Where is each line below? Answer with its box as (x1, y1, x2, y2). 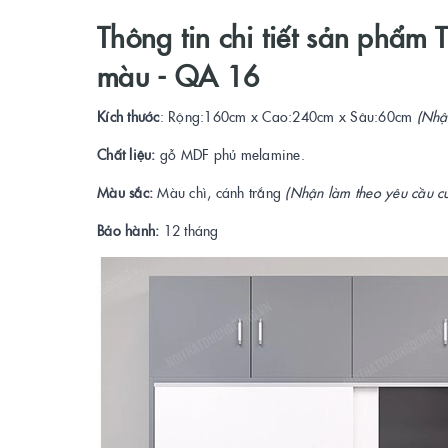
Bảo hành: (97, 220, 160, 241)
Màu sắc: (97, 182, 158, 203)
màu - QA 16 (97, 55, 260, 96)
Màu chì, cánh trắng (157, 182, 281, 203)
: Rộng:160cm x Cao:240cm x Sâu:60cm (159, 106, 417, 127)
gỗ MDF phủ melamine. (155, 144, 305, 165)
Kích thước (97, 106, 160, 127)
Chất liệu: (97, 144, 156, 165)
